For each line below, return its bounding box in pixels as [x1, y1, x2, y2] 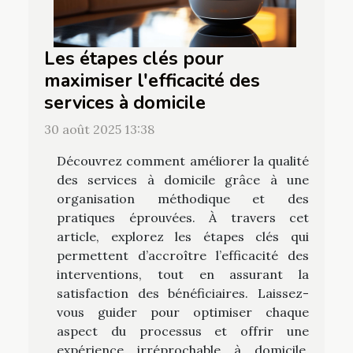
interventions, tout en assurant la [57, 266, 309, 283]
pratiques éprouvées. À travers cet [57, 210, 309, 226]
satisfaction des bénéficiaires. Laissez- [57, 285, 309, 302]
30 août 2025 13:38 [44, 121, 154, 138]
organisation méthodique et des [57, 191, 309, 207]
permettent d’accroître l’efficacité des [57, 247, 309, 264]
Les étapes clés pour [44, 46, 224, 72]
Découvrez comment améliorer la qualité [57, 153, 309, 169]
